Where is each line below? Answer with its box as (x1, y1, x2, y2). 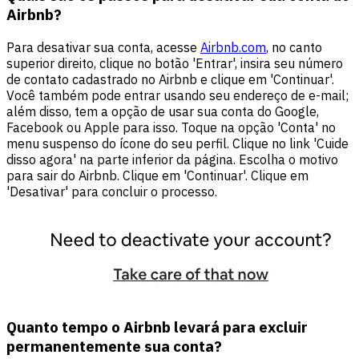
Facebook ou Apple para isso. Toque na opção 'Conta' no (6, 119, 336, 135)
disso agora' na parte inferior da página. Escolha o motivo (6, 151, 338, 167)
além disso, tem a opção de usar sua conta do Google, (6, 103, 319, 119)
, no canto (266, 38, 322, 55)
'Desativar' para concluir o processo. (6, 183, 217, 200)
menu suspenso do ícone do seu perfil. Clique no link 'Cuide (6, 135, 349, 151)
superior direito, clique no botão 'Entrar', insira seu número (6, 54, 343, 71)
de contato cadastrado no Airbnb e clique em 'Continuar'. (6, 71, 334, 87)
